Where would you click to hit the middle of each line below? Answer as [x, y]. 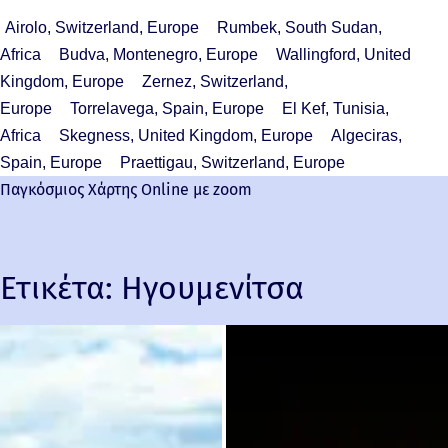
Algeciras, [366, 136]
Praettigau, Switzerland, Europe [232, 163]
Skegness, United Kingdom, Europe [186, 136]
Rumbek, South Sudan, [299, 28]
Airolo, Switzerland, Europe [102, 28]
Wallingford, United [343, 55]
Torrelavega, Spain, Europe [167, 109]
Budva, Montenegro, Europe [158, 55]
